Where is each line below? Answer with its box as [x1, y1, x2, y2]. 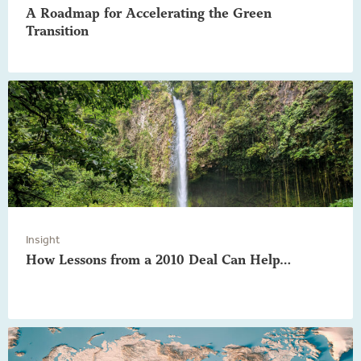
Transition [26, 22, 89, 39]
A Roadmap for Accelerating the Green [26, 4, 272, 22]
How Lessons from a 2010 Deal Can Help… [26, 251, 291, 268]
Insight [26, 232, 60, 247]
